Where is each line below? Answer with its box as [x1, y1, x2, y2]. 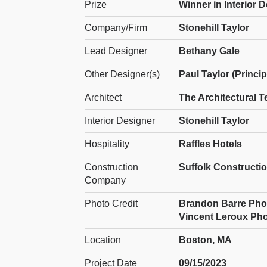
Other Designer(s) [85, 69, 160, 79]
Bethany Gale [179, 45, 240, 56]
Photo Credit [85, 198, 138, 209]
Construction [85, 162, 138, 172]
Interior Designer [85, 115, 155, 126]
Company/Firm [85, 22, 147, 33]
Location [85, 234, 121, 245]
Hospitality [85, 138, 129, 149]
